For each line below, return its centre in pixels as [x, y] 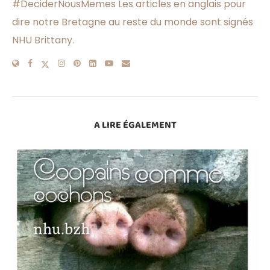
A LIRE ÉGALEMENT [135, 125]
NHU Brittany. [43, 40]
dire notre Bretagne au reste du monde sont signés [133, 22]
